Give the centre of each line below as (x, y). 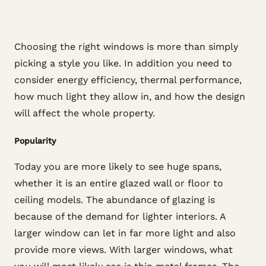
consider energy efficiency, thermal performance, (128, 80)
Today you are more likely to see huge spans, (118, 167)
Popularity (35, 141)
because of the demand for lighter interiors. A (120, 216)
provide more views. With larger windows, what (123, 250)
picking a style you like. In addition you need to (123, 63)
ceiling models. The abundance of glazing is (115, 200)
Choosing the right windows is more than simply (126, 47)
